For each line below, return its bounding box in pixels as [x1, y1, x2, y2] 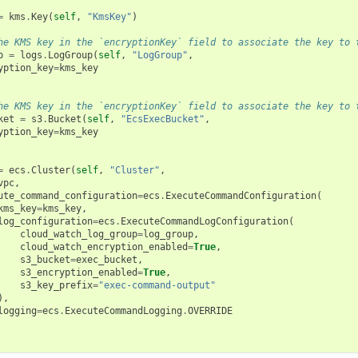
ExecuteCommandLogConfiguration [120, 215, 288, 227]
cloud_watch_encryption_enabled [19, 241, 188, 253]
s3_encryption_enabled [19, 266, 137, 278]
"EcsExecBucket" [120, 113, 205, 125]
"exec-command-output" [97, 279, 216, 291]
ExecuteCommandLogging [64, 304, 182, 316]
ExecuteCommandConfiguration [165, 189, 316, 201]
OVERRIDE [187, 304, 233, 316]
